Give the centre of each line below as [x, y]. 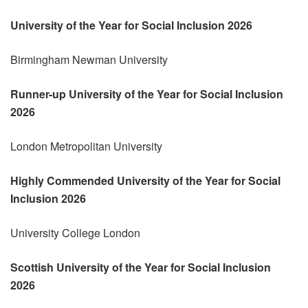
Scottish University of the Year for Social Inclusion [141, 267]
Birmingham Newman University [89, 59]
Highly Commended [64, 180]
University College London [75, 232]
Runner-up [40, 93]
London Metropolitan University [86, 146]
